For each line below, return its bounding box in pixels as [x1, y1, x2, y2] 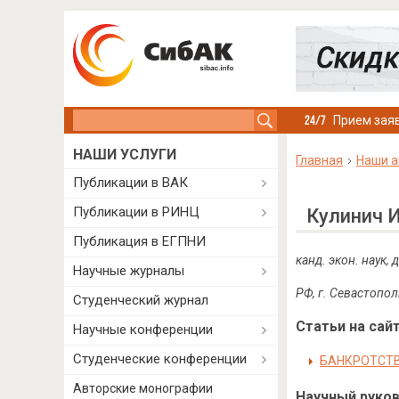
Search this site [73, 111, 165, 126]
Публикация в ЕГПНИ [73, 233, 206, 249]
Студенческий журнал [73, 292, 208, 308]
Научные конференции [73, 322, 213, 338]
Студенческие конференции [73, 351, 247, 367]
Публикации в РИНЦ [73, 204, 199, 220]
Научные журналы [73, 263, 184, 279]
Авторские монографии [73, 381, 213, 395]
